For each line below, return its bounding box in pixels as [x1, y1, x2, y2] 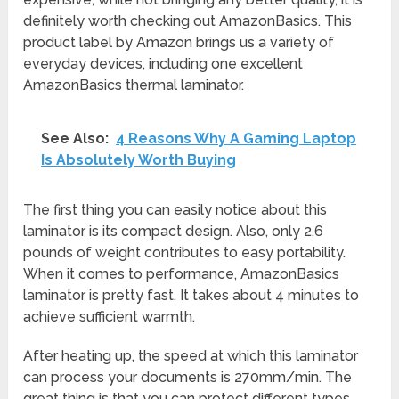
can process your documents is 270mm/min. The [23, 369, 353, 387]
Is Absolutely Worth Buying [41, 151, 237, 169]
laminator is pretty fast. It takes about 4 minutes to [23, 287, 360, 305]
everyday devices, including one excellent [23, 55, 304, 73]
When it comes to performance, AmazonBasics [23, 265, 340, 283]
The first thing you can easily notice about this [23, 201, 328, 219]
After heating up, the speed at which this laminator [23, 347, 359, 365]
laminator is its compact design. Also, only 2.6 [23, 223, 324, 240]
